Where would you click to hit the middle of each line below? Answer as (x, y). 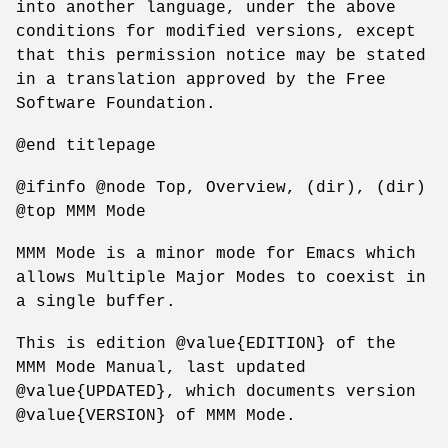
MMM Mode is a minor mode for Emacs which (216, 253)
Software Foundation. (116, 103)
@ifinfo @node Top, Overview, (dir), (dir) (221, 187)
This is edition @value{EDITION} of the (206, 343)
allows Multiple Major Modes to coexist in (221, 277)
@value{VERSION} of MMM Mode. (156, 415)
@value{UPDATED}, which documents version (216, 391)
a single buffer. (96, 301)
